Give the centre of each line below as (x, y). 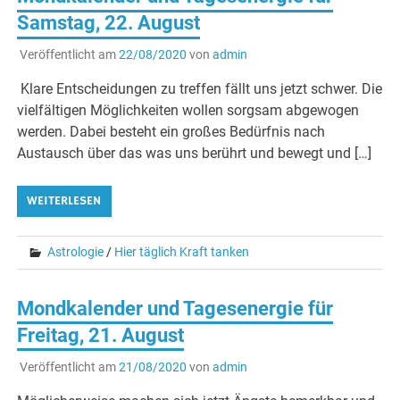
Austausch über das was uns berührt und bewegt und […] (195, 154)
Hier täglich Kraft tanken (182, 252)
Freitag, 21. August (101, 335)
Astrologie (76, 252)
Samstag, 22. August (109, 23)
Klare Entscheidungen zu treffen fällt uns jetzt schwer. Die (200, 89)
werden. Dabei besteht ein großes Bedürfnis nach (171, 132)
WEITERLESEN (64, 201)
